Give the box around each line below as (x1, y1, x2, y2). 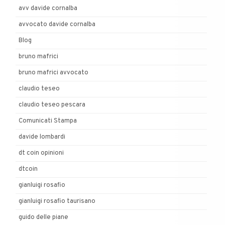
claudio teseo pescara (19, 101, 85, 109)
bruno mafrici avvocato (19, 69, 88, 77)
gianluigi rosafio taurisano (19, 197, 95, 206)
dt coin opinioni (19, 149, 64, 158)
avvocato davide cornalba (19, 21, 95, 29)
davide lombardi (19, 133, 65, 142)
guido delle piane (19, 213, 68, 222)
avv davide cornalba (19, 5, 77, 13)
